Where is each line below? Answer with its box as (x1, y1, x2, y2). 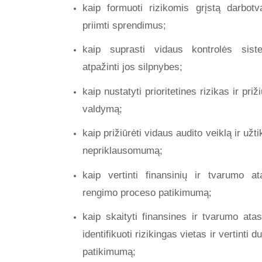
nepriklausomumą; (82, 145, 163, 157)
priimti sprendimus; (82, 19, 170, 31)
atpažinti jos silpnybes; (82, 61, 186, 73)
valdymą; (82, 103, 126, 115)
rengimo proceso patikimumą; (82, 187, 212, 198)
